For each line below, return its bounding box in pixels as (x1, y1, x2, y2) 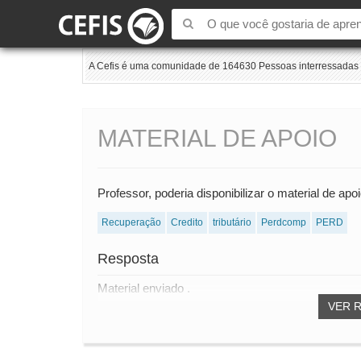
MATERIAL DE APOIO (98, 125, 337, 152)
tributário (213, 217, 251, 229)
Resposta (98, 251, 159, 268)
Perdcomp (261, 217, 306, 229)
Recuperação (102, 217, 161, 229)
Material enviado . (98, 281, 190, 296)
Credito (171, 217, 203, 229)
